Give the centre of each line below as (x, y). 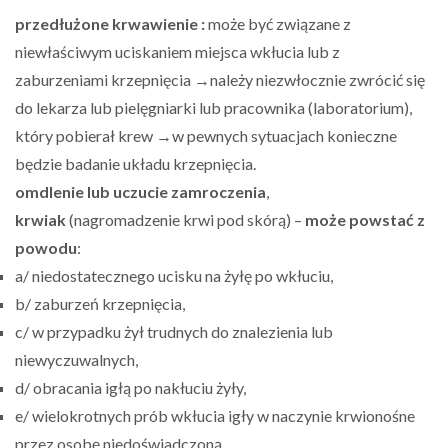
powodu (46, 247)
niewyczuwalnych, (76, 359)
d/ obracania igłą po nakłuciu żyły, (130, 387)
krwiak (40, 219)
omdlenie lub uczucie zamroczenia (140, 191)
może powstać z (365, 219)
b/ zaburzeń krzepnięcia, (100, 303)
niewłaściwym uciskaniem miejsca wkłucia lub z (177, 51)
